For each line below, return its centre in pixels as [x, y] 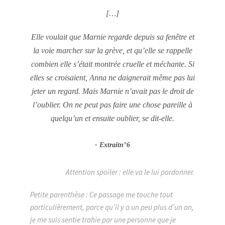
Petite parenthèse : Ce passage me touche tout [101, 195]
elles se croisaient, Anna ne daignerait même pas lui [113, 78]
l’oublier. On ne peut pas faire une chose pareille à [113, 105]
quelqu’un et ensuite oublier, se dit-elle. [113, 118]
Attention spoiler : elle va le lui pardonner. [130, 172]
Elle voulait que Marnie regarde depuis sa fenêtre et [113, 37]
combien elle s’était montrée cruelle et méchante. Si [113, 64]
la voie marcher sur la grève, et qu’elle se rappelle [113, 50]
